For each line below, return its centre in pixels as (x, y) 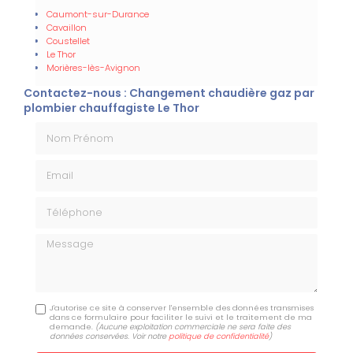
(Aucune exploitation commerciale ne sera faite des (193, 327)
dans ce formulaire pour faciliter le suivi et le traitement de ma (181, 318)
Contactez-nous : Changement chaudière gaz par (169, 93)
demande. (73, 327)
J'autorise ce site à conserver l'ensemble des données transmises (182, 308)
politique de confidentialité (219, 336)
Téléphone (64, 203)
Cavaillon (67, 28)
